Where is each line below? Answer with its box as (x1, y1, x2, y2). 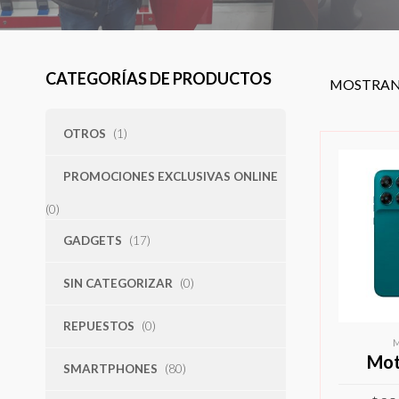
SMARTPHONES (62, 361, 158, 376)
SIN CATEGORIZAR (62, 275, 173, 290)
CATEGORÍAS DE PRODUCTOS (45, 68, 272, 88)
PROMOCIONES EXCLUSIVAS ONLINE (62, 168, 278, 183)
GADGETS (62, 232, 122, 248)
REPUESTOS (62, 318, 134, 333)
